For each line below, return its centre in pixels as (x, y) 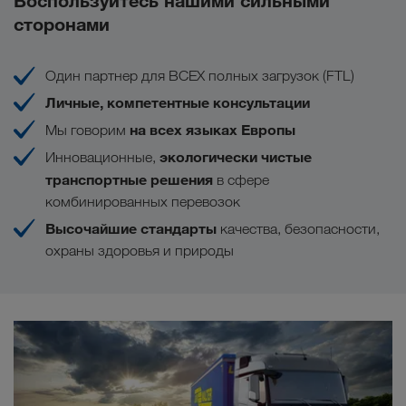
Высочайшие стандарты (133, 228)
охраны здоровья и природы (140, 250)
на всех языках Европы (213, 129)
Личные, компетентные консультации (178, 102)
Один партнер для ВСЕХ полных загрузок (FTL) (200, 75)
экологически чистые (234, 156)
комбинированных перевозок (143, 201)
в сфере (241, 179)
